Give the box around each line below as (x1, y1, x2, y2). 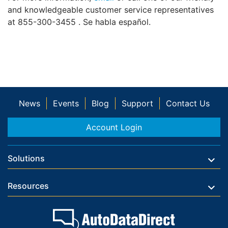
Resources (8, 181, 49, 191)
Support (121, 98, 153, 108)
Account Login (86, 122, 142, 132)
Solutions (8, 153, 45, 163)
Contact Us (165, 98, 210, 108)
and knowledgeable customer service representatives (8, 5, 214, 15)
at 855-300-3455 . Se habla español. (8, 17, 151, 27)
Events (52, 98, 79, 108)
